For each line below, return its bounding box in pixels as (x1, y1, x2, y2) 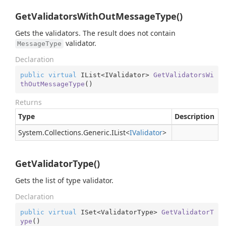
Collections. (44, 128, 83, 137)
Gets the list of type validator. (15, 176, 114, 185)
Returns (15, 97, 42, 107)
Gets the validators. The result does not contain (15, 28, 176, 38)
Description (175, 111, 214, 121)
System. (18, 128, 44, 137)
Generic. (83, 128, 111, 137)
